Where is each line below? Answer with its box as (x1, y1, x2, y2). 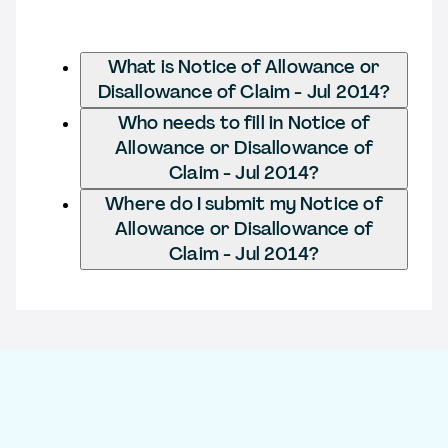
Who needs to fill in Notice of (117, 110, 371, 135)
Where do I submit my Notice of (105, 191, 383, 216)
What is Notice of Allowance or (107, 54, 381, 79)
